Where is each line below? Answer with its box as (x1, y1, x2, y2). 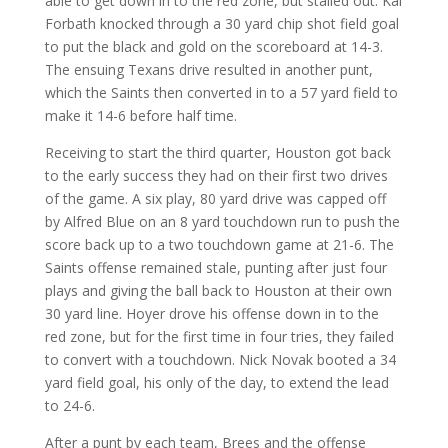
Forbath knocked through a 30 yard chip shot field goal (44, 14, 399, 33)
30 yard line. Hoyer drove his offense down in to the (44, 304, 379, 323)
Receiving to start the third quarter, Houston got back (44, 143, 391, 162)
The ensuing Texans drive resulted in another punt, (44, 60, 373, 79)
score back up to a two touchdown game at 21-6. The (44, 235, 394, 254)
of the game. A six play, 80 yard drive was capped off (44, 189, 386, 208)
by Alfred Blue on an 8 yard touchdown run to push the (44, 212, 400, 231)
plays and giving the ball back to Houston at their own (44, 281, 392, 300)
